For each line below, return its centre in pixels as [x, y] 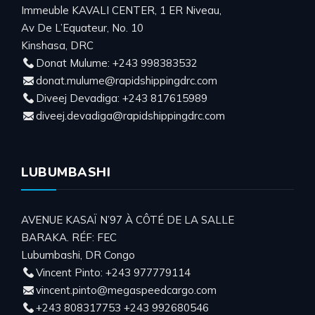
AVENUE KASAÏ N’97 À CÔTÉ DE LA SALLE [128, 219]
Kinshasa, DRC [57, 45]
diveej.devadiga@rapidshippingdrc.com [130, 115]
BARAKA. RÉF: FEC [69, 237]
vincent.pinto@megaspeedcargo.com [126, 290]
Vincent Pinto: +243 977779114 [113, 272]
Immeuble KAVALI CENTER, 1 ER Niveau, [121, 10]
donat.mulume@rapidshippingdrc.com [127, 80]
